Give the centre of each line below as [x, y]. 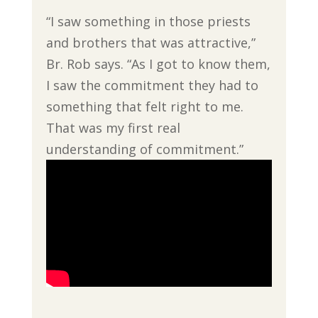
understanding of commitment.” [144, 149]
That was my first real [113, 128]
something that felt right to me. [144, 107]
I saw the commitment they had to [152, 86]
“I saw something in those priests [148, 22]
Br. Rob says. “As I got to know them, [158, 64]
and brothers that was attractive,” [150, 43]
